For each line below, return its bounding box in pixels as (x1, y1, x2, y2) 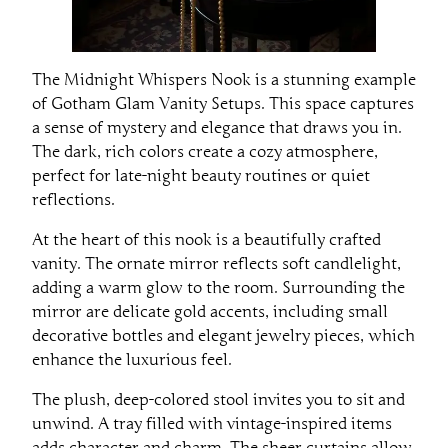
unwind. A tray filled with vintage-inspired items (32, 413, 392, 434)
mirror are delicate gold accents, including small (32, 301, 388, 322)
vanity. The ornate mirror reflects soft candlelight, (32, 253, 401, 274)
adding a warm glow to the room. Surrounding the (32, 277, 405, 298)
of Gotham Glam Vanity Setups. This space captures (32, 93, 414, 114)
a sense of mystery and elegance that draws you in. (32, 117, 402, 138)
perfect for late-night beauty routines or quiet (32, 165, 370, 186)
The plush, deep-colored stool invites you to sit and (32, 389, 405, 410)
